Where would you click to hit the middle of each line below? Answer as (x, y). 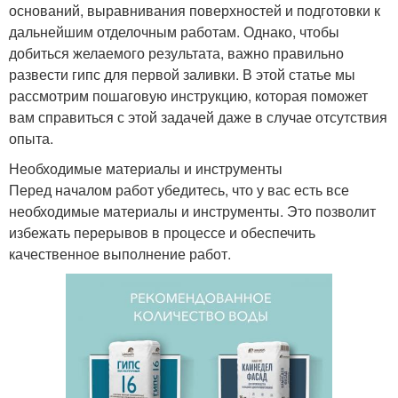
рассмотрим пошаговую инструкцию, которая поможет (188, 95)
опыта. (31, 138)
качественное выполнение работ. (120, 253)
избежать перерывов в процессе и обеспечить (162, 232)
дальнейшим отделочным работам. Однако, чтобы (174, 31)
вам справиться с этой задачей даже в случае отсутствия (198, 116)
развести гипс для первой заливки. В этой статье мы (182, 74)
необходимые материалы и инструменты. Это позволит (192, 211)
